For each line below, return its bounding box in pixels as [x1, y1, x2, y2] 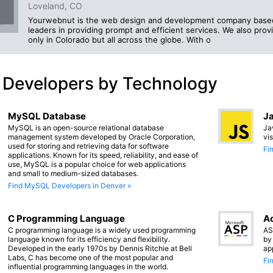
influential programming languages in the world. [8, 262, 168, 272]
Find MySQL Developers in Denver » [8, 181, 131, 191]
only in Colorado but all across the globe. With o [28, 35, 211, 45]
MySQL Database [8, 110, 86, 122]
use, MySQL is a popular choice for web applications [8, 160, 186, 169]
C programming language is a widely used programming [8, 225, 196, 235]
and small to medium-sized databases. [8, 169, 138, 179]
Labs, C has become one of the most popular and [8, 253, 173, 263]
